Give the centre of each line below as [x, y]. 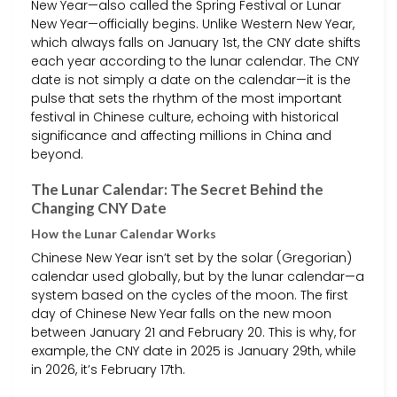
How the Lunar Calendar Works [124, 234]
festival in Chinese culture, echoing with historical [185, 117]
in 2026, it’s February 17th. [108, 370]
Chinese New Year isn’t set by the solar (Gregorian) [191, 258]
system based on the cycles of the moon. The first [190, 296]
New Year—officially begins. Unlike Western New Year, [193, 23]
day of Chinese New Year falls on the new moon [181, 314]
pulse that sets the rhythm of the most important [187, 98]
